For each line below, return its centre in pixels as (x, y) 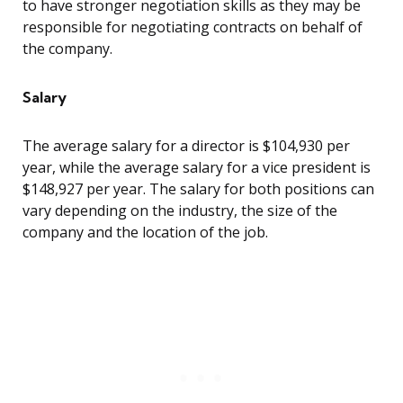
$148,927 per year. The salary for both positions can (198, 189)
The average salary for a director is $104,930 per (186, 146)
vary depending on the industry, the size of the (180, 211)
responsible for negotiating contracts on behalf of (193, 27)
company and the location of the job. (145, 233)
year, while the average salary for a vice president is (197, 168)
